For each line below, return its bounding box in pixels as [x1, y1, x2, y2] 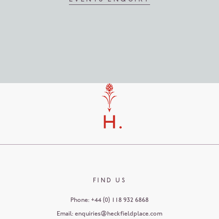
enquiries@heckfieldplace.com [74, 210, 162, 218]
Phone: [70, 196, 91, 204]
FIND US [92, 177, 127, 184]
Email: [56, 210, 75, 218]
